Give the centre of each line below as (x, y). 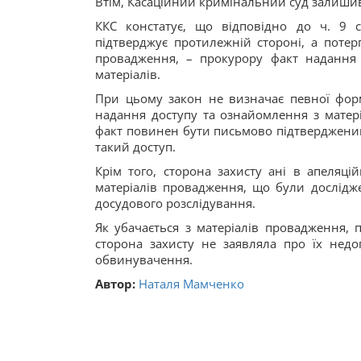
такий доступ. (135, 147)
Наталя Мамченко (191, 284)
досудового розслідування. (175, 203)
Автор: (117, 284)
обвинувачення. (144, 259)
